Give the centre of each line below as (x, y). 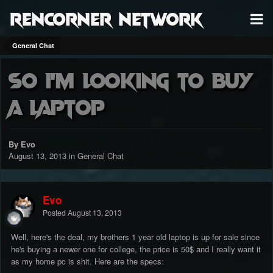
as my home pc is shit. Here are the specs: (87, 261)
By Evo (22, 144)
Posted (55, 213)
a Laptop (57, 106)
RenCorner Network (106, 18)
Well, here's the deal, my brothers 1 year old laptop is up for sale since (135, 237)
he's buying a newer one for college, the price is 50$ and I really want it (136, 249)
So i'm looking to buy (130, 80)
